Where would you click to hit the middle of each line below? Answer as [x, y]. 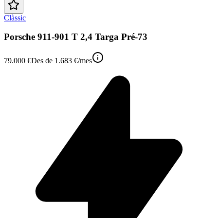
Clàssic [15, 18]
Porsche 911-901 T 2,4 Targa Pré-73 [76, 36]
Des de [43, 60]
